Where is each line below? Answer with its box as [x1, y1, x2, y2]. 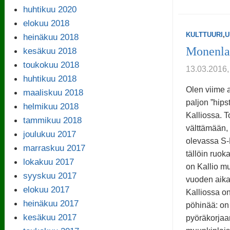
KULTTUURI [186, 31, 223, 39]
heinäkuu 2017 [23, 198, 79, 208]
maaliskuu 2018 [23, 87, 83, 98]
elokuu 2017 [23, 184, 69, 195]
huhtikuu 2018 [23, 73, 76, 84]
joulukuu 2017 [23, 128, 76, 139]
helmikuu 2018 [23, 101, 79, 111]
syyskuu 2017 [23, 170, 76, 181]
